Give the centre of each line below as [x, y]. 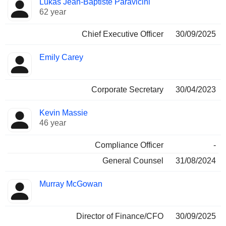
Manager [23, 9]
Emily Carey [61, 57]
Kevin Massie [64, 113]
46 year [53, 123]
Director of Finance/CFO [120, 216]
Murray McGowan [71, 184]
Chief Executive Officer [123, 34]
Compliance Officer [129, 145]
